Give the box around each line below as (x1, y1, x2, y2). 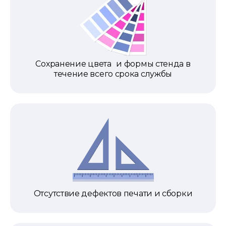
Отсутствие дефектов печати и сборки (33, 188, 193, 198)
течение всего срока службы (53, 69, 173, 79)
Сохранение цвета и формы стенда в (35, 59, 191, 69)
